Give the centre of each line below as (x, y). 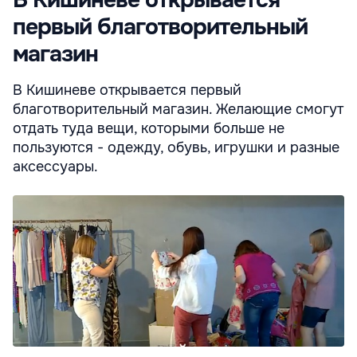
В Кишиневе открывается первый (127, 90)
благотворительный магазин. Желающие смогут (178, 109)
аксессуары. (55, 166)
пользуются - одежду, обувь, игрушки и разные (176, 147)
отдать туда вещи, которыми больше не (149, 128)
